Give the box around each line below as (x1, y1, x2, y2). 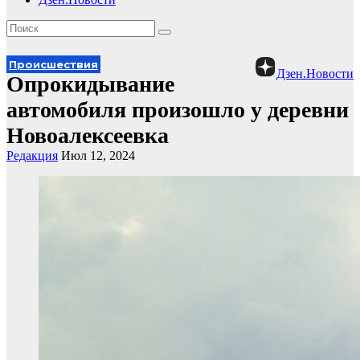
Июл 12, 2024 (61, 149, 135, 162)
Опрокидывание (6, 72, 174, 96)
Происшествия (9, 58, 98, 71)
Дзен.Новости (276, 67, 354, 80)
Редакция (6, 149, 58, 162)
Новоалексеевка (6, 123, 169, 148)
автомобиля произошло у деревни (6, 97, 349, 122)
